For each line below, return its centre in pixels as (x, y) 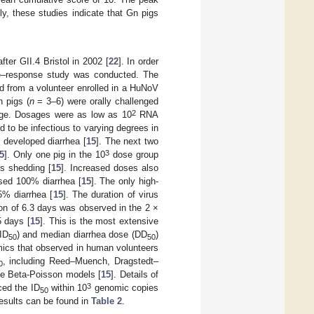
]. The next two (127, 142)
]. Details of (135, 275)
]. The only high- (125, 182)
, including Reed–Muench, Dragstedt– (80, 261)
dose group (134, 155)
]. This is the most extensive (99, 221)
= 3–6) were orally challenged (96, 102)
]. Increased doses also (110, 168)
